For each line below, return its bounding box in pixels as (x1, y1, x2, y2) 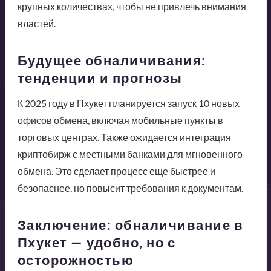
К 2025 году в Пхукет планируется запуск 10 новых (17, 97, 240, 109)
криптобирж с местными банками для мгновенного (17, 148, 243, 160)
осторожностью (17, 252, 134, 269)
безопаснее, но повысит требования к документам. (17, 182, 243, 194)
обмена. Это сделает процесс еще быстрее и (17, 165, 215, 177)
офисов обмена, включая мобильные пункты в (17, 114, 223, 126)
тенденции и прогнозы (17, 70, 183, 87)
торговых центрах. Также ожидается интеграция (17, 131, 231, 143)
